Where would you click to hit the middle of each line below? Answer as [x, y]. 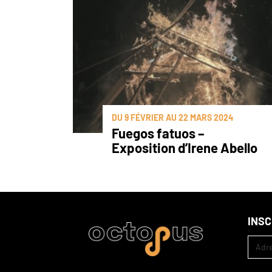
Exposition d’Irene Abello [185, 147]
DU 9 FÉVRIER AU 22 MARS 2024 [172, 117]
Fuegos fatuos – [158, 133]
